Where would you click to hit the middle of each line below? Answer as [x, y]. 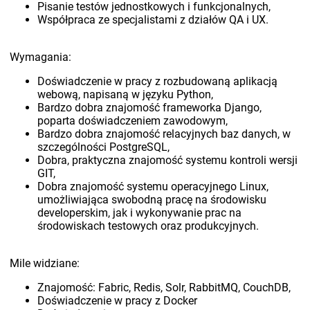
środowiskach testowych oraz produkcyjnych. [148, 226]
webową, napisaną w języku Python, [126, 95]
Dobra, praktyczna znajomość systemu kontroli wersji [168, 161]
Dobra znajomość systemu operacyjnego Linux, [153, 187]
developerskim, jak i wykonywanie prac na [140, 213]
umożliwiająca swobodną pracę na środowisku [152, 200]
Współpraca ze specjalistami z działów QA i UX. [153, 20]
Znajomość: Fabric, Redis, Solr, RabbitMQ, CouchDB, [164, 288]
